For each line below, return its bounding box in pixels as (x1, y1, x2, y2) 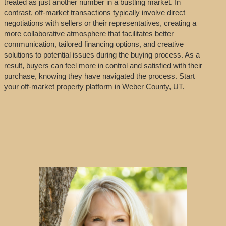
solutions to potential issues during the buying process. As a (4, 50, 200, 59)
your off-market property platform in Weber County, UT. (4, 82, 184, 91)
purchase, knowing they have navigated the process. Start (4, 71, 195, 80)
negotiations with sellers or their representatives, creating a (4, 18, 196, 27)
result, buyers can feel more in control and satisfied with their (4, 61, 202, 70)
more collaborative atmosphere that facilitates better (4, 29, 174, 38)
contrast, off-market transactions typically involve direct (4, 8, 185, 17)
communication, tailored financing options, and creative (4, 39, 184, 48)
